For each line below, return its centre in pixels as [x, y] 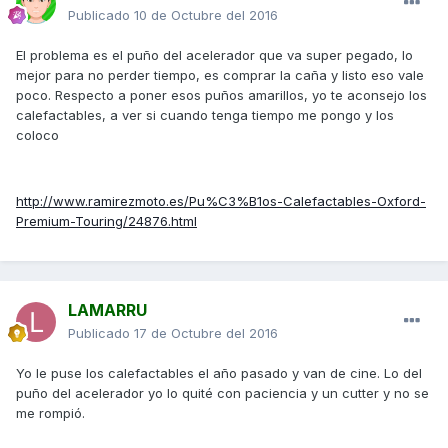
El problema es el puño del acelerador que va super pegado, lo [214, 55]
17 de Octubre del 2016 [206, 333]
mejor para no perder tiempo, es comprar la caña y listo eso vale [220, 75]
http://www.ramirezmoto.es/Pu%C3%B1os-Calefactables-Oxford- [221, 201]
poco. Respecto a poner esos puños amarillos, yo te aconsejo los [221, 95]
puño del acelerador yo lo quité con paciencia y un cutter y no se [222, 393]
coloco [37, 135]
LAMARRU [107, 310]
